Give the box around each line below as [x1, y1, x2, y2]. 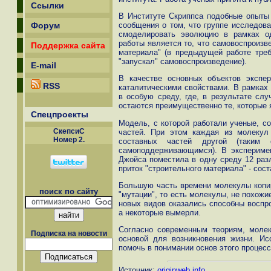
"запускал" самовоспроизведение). [119, 56, 247, 66]
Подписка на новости [30, 229, 107, 238]
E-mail [31, 60, 56, 70]
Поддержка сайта [31, 41, 105, 50]
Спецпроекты [31, 109, 88, 119]
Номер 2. [53, 135, 85, 144]
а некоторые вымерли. [119, 207, 201, 217]
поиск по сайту [39, 187, 98, 196]
